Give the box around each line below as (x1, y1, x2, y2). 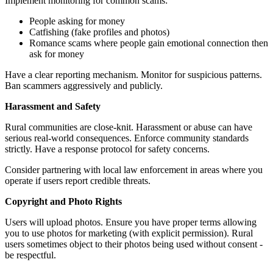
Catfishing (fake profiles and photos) (29, 26, 169, 37)
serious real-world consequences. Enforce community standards (5, 132, 249, 143)
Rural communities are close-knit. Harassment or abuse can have (5, 121, 252, 132)
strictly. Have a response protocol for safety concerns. (5, 143, 210, 154)
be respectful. (5, 249, 56, 260)
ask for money (29, 48, 84, 59)
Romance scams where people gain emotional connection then (29, 37, 268, 48)
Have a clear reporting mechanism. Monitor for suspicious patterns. (5, 69, 262, 80)
